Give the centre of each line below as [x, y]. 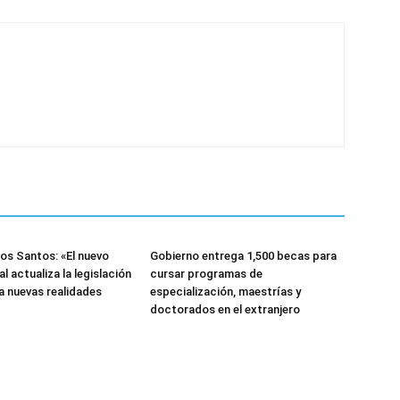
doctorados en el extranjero [225, 309]
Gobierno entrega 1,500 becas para [243, 255]
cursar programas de [206, 273]
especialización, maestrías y [225, 291]
